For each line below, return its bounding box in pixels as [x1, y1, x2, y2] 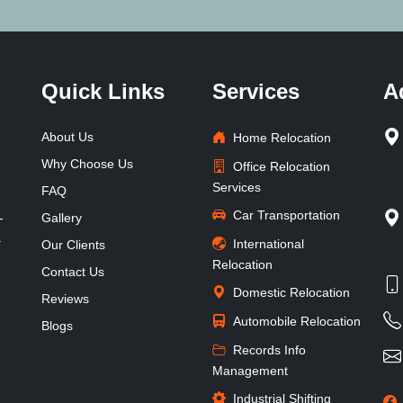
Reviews [41, 291, 89, 306]
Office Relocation [233, 158, 330, 174]
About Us [41, 129, 94, 144]
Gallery [41, 210, 82, 225]
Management [212, 363, 288, 378]
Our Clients [41, 237, 105, 252]
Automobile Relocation [233, 313, 361, 328]
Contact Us [41, 264, 104, 279]
